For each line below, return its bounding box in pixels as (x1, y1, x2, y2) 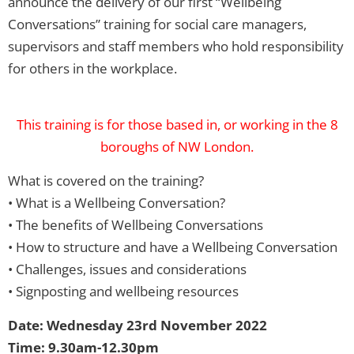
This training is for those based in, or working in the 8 (16, 115, 338, 134)
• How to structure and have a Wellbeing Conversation (8, 238, 337, 257)
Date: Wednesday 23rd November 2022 (8, 316, 267, 335)
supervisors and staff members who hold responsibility (8, 37, 344, 56)
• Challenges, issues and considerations (8, 260, 247, 279)
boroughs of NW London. (100, 137, 254, 156)
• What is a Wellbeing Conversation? (8, 194, 225, 213)
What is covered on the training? (8, 171, 204, 190)
